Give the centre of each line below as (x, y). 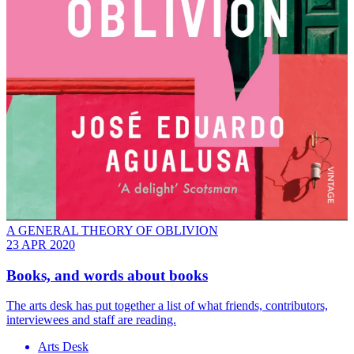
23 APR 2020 (41, 244)
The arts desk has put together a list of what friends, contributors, (167, 306)
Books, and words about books (107, 275)
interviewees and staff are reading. (91, 320)
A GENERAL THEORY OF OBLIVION (112, 230)
